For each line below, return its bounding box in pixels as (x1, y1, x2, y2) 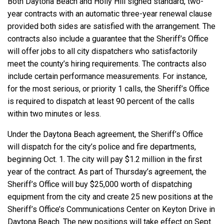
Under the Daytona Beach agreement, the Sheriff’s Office (7, 129, 203, 139)
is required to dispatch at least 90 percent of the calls (7, 96, 194, 106)
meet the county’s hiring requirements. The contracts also (7, 59, 206, 69)
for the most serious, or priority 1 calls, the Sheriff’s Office (7, 84, 209, 94)
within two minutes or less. (7, 109, 103, 119)
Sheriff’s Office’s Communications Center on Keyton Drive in (7, 204, 215, 214)
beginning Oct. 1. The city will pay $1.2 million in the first (7, 154, 202, 164)
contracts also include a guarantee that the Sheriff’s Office (7, 34, 208, 44)
